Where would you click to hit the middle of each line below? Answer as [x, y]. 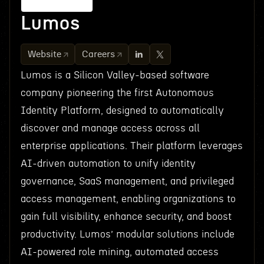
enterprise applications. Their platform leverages [131, 146]
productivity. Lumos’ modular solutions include [127, 234]
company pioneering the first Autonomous [117, 93]
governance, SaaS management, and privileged [127, 181]
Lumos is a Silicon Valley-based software [115, 75]
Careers [98, 54]
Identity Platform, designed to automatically [122, 110]
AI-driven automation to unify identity [108, 164]
